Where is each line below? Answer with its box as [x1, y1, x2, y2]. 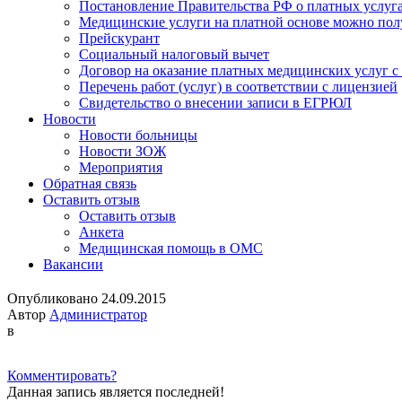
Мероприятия [79, 160, 162, 175]
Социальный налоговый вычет [79, 47, 269, 62]
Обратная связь [43, 176, 136, 191]
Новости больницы [79, 127, 197, 143]
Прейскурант [79, 31, 160, 46]
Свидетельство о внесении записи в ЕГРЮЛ [79, 95, 352, 110]
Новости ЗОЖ [79, 144, 166, 159]
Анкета [79, 224, 124, 240]
